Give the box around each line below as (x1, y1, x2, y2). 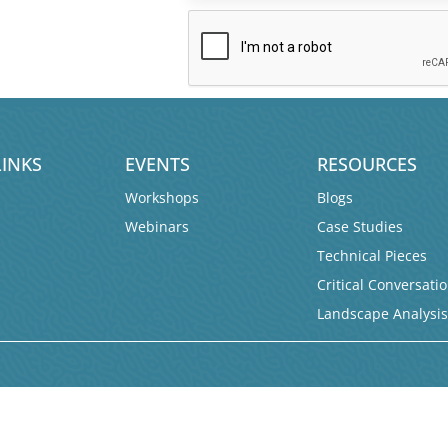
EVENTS (125, 152, 191, 177)
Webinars (125, 217, 190, 237)
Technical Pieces (317, 246, 428, 266)
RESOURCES (317, 152, 418, 177)
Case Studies (317, 217, 404, 237)
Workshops (125, 188, 200, 208)
